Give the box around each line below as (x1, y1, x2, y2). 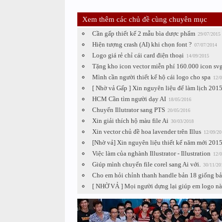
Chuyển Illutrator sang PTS (92, 106, 165, 113)
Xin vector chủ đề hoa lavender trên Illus (92, 128, 201, 135)
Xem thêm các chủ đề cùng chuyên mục (82, 15, 207, 23)
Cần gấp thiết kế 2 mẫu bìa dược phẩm (92, 30, 195, 37)
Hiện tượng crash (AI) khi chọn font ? (92, 41, 192, 48)
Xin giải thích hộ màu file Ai (92, 117, 168, 124)
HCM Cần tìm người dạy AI (92, 95, 166, 103)
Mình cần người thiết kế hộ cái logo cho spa (92, 73, 211, 81)
